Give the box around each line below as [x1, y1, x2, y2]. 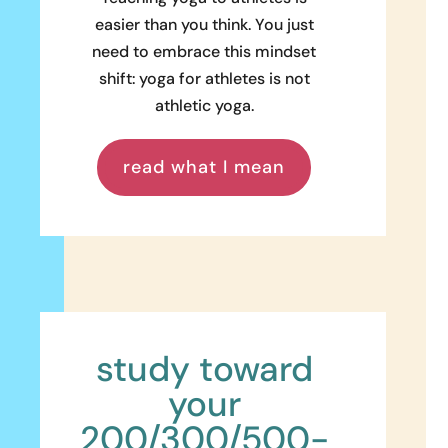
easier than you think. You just [94, 14, 314, 36]
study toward [95, 345, 313, 392]
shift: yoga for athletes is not [98, 68, 310, 90]
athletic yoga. [154, 95, 254, 117]
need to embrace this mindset [92, 41, 317, 63]
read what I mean [123, 155, 286, 180]
